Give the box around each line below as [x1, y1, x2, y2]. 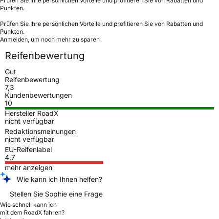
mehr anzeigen [5, 163, 52, 172]
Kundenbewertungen [5, 90, 72, 99]
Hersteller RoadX [5, 109, 59, 117]
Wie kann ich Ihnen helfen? [17, 175, 102, 183]
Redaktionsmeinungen [5, 127, 76, 135]
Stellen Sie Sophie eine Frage [10, 189, 103, 198]
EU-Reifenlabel [5, 145, 52, 153]
